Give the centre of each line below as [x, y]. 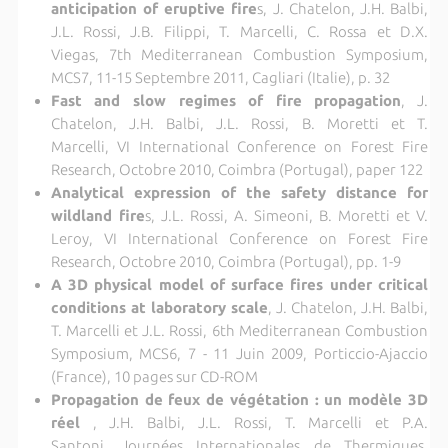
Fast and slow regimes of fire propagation [226, 100]
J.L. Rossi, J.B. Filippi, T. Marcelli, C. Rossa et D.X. [239, 31]
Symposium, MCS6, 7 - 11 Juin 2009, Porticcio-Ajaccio [239, 353]
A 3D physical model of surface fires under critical [239, 284]
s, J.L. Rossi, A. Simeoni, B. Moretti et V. [286, 215]
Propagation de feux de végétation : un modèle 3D [239, 399]
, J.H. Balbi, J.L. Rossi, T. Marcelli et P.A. [254, 422]
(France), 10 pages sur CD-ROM [154, 376]
